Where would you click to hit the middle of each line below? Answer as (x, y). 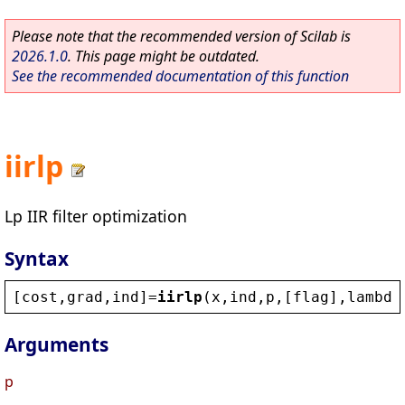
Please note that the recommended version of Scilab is (181, 36)
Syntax (37, 258)
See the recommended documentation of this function (180, 76)
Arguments (57, 345)
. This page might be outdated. (164, 56)
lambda (374, 297)
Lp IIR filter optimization (96, 216)
